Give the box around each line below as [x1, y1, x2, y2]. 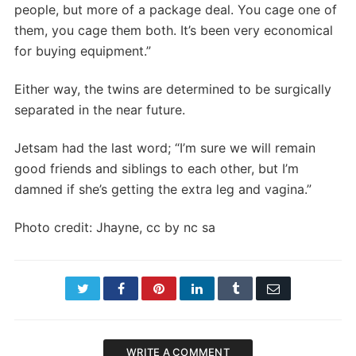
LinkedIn [202, 281, 248, 294]
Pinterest [164, 281, 207, 294]
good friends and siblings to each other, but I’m [14, 160, 299, 176]
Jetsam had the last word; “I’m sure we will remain [14, 139, 315, 156]
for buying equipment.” [14, 42, 151, 59]
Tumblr [238, 281, 275, 294]
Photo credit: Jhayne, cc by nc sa [14, 219, 215, 235]
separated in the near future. [14, 101, 185, 118]
